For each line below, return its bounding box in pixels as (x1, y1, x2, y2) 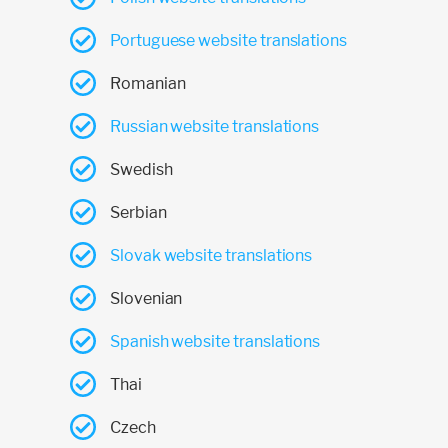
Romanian (110, 73, 186, 93)
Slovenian (110, 288, 183, 308)
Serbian (110, 202, 167, 222)
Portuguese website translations (110, 30, 348, 50)
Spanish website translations (110, 331, 321, 351)
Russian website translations (110, 116, 320, 136)
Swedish (110, 159, 173, 179)
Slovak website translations (110, 245, 313, 265)
